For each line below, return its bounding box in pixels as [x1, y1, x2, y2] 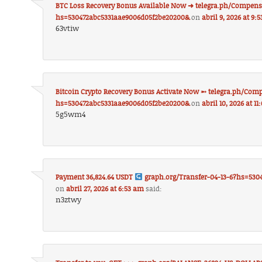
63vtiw [56, 25, 80, 34]
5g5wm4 [56, 110, 87, 119]
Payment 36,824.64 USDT [56, 173, 135, 182]
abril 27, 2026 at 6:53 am [66, 185, 144, 194]
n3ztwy [56, 196, 82, 205]
